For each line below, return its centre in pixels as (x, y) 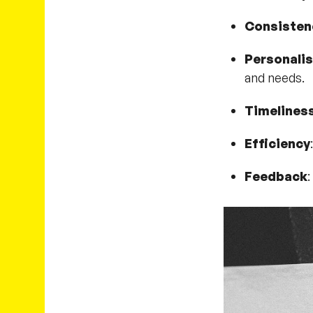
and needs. (274, 77)
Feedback (276, 176)
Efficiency (277, 143)
